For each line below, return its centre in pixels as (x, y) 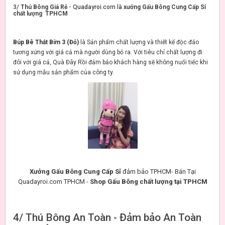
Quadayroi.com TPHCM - (54, 182)
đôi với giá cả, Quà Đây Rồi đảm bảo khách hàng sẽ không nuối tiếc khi (110, 63)
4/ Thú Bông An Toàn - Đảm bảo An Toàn (107, 218)
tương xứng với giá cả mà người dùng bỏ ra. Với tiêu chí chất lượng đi (108, 52)
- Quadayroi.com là (95, 7)
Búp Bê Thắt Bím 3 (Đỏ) (47, 42)
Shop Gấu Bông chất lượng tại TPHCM (148, 182)
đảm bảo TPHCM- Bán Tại (159, 172)
